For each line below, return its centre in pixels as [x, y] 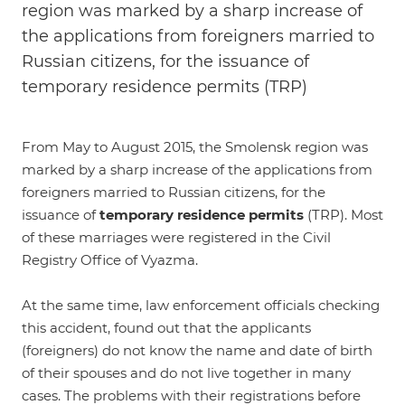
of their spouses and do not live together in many [186, 373]
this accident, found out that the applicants [166, 328]
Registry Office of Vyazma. [110, 260]
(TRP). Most [344, 215]
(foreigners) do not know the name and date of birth [197, 350]
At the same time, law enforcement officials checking [201, 305]
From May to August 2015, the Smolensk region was [195, 147]
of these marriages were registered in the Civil [176, 237]
